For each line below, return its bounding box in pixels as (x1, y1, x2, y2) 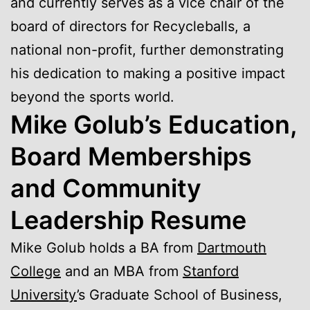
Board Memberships (10, 140, 252, 172)
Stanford (183, 262, 239, 280)
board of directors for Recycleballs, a (10, 17, 250, 35)
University (10, 286, 77, 303)
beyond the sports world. (10, 88, 174, 105)
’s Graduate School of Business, (77, 286, 282, 303)
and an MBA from (61, 262, 183, 280)
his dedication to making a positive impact (10, 64, 285, 82)
